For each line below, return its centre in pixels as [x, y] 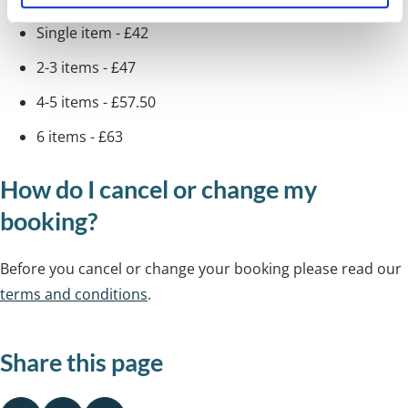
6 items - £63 [80, 137]
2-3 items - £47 [86, 68]
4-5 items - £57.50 [96, 102]
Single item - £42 [92, 33]
